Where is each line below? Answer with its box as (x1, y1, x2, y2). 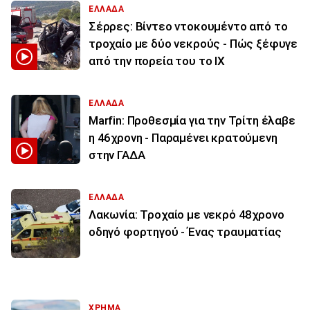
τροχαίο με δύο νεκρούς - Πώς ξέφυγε (89, 37, 298, 51)
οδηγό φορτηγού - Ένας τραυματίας (89, 225, 282, 239)
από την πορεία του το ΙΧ (89, 54, 225, 69)
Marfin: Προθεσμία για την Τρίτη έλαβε (89, 113, 295, 128)
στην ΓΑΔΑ (89, 148, 145, 163)
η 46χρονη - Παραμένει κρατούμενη (89, 131, 277, 145)
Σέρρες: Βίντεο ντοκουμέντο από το (89, 19, 288, 34)
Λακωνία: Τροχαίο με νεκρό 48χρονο (89, 208, 284, 222)
